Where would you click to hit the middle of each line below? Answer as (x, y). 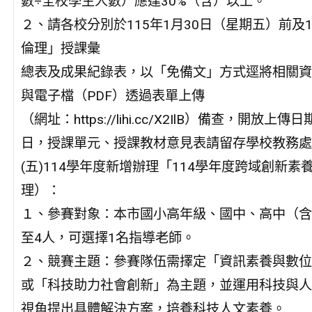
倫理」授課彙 (60, 48)
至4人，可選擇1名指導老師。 (108, 238)
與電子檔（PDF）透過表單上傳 (112, 96)
